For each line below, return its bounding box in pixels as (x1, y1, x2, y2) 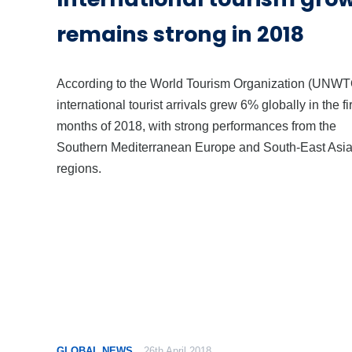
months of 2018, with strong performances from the (57, 118, 336, 133)
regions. (57, 160, 101, 175)
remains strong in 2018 (57, 19, 304, 49)
